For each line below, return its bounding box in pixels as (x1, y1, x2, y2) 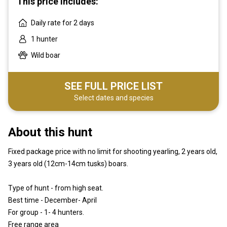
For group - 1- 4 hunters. (8, 208, 84, 216)
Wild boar (31, 51, 60, 59)
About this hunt (8, 125, 92, 139)
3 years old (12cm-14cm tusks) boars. (8, 159, 128, 168)
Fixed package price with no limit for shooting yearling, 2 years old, (8, 147, 217, 156)
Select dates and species (73, 93, 154, 102)
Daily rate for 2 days (31, 18, 94, 27)
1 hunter (31, 34, 58, 43)
